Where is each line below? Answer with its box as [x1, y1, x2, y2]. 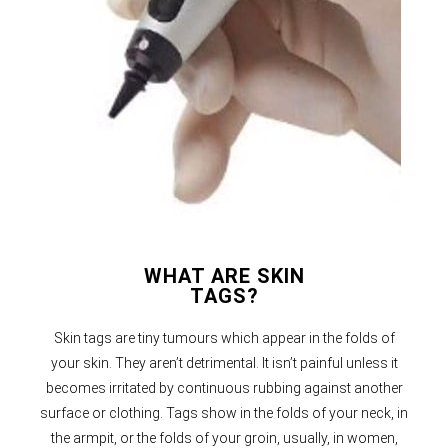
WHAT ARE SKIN [143, 263, 305, 288]
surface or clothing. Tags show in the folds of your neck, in [40, 404, 408, 421]
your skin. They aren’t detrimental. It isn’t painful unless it [50, 354, 398, 371]
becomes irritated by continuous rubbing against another [45, 379, 403, 396]
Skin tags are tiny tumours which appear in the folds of [53, 329, 395, 346]
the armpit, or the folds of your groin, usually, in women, [50, 429, 398, 446]
